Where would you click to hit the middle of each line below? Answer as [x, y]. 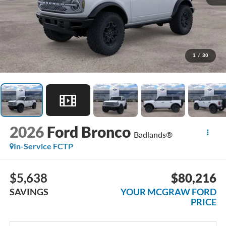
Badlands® [153, 135]
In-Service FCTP [43, 146]
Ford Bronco [89, 132]
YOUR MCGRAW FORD [169, 191]
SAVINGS [29, 191]
